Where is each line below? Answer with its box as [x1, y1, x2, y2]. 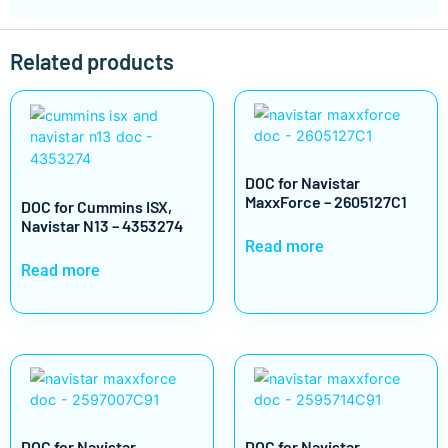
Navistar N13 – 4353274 [21, 215, 183, 235]
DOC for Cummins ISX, [21, 196, 172, 216]
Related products [10, 47, 174, 74]
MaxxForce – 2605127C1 [245, 191, 407, 211]
